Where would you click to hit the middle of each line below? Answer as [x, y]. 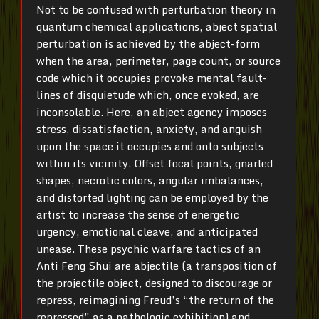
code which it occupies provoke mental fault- [152, 78]
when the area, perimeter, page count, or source [158, 61]
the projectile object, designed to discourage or [154, 283]
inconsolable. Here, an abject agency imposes [152, 112]
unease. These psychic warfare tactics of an [148, 249]
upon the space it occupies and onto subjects [150, 146]
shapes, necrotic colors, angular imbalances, [150, 180]
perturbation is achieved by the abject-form [148, 43]
